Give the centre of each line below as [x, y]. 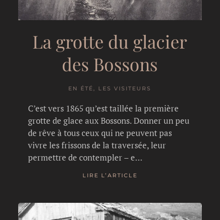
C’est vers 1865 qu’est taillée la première [104, 108]
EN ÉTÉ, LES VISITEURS [110, 88]
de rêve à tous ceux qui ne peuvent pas [100, 133]
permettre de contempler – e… [85, 157]
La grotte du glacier [110, 41]
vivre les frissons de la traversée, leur [97, 145]
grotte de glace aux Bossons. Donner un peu [109, 120]
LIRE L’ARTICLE [110, 176]
